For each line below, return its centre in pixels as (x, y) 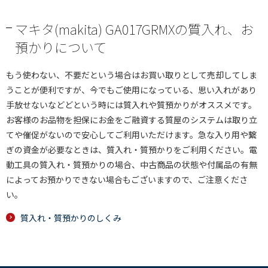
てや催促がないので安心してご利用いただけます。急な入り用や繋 (131, 135)
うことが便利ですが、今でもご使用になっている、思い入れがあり (131, 90)
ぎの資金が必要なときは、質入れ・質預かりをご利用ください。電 (132, 150)
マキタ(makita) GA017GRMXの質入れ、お (134, 29)
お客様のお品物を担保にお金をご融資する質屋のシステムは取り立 (132, 120)
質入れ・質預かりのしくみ (71, 218)
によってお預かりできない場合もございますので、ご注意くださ (127, 179)
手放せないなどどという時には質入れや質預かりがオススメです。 (131, 105)
